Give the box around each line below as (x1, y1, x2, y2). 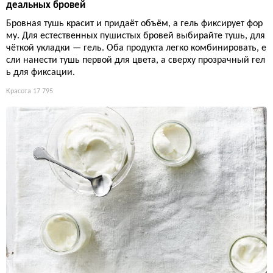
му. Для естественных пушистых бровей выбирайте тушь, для (6, 30, 265, 41)
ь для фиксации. (6, 67, 75, 77)
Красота (6, 87, 31, 95)
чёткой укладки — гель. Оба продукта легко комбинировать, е (6, 43, 266, 53)
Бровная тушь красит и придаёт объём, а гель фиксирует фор (6, 18, 263, 29)
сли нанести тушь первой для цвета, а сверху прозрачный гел (6, 55, 265, 65)
